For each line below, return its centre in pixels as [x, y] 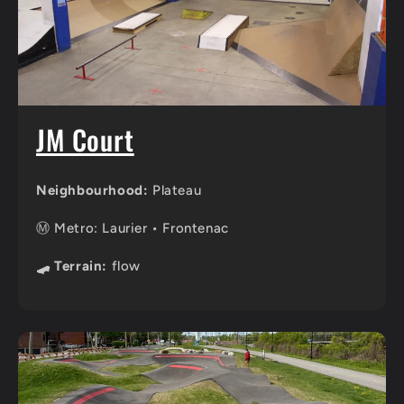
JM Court [85, 139]
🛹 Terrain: [72, 266]
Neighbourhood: [92, 190]
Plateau [175, 190]
